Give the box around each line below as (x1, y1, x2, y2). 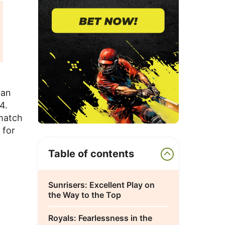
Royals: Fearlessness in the (48, 213, 152, 223)
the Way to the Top (48, 190, 121, 200)
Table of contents (48, 148, 134, 160)
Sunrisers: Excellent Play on (48, 180, 155, 190)
